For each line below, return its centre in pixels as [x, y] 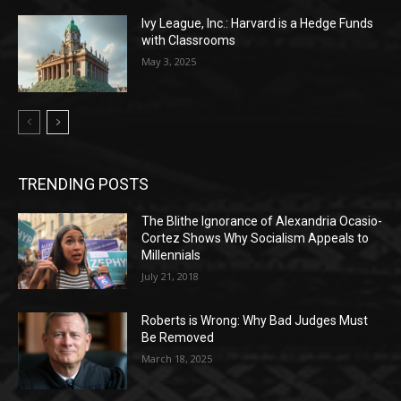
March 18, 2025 [177, 359]
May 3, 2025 [169, 62]
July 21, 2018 [171, 276]
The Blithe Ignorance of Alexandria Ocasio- [262, 221]
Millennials [171, 255]
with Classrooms [189, 41]
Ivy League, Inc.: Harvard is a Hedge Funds [258, 24]
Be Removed [178, 338]
